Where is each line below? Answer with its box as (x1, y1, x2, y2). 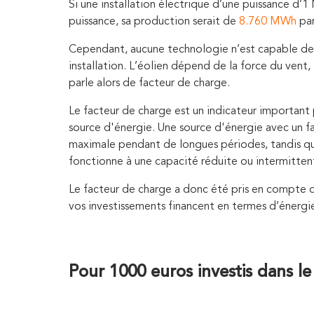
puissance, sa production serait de (69, 15, 239, 27)
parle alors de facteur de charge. (69, 77, 233, 89)
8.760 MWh (239, 15, 296, 27)
